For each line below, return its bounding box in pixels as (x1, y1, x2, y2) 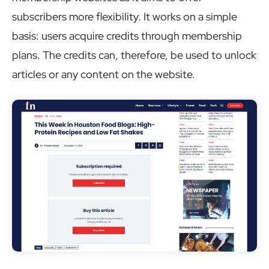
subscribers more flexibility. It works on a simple (12, 10, 237, 24)
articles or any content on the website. (12, 67, 198, 82)
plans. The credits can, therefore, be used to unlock (12, 48, 256, 62)
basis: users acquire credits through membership (12, 29, 242, 43)
